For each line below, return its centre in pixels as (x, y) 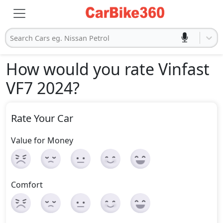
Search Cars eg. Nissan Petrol (60, 38)
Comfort (27, 185)
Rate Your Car (42, 118)
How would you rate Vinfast (108, 69)
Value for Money (42, 140)
